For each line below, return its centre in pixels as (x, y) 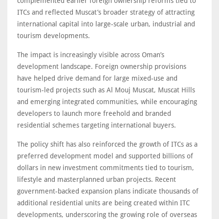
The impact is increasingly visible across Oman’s (91, 55)
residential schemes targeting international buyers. (98, 125)
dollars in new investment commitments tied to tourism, (106, 168)
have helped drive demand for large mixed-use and (97, 78)
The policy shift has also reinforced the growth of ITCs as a (107, 144)
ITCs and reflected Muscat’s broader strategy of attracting (106, 12)
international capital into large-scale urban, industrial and (106, 24)
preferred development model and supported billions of (105, 156)
